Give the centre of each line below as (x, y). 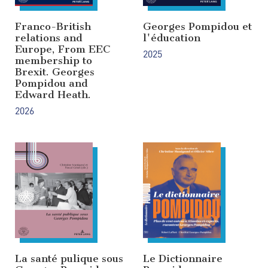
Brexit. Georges (55, 72)
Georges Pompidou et (197, 27)
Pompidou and (51, 83)
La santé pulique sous (69, 259)
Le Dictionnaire (183, 259)
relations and (49, 38)
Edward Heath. (53, 95)
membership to (54, 61)
